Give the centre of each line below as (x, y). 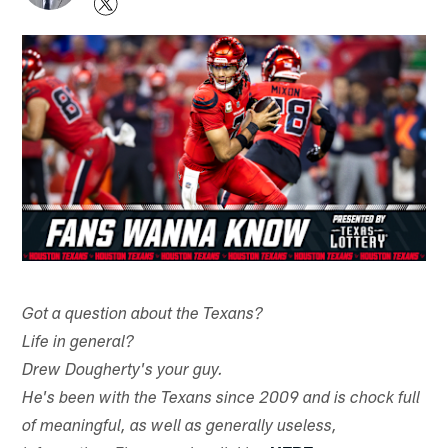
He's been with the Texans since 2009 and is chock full (221, 399)
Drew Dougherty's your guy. (123, 371)
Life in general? (78, 343)
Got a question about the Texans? (143, 315)
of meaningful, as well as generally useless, (180, 427)
